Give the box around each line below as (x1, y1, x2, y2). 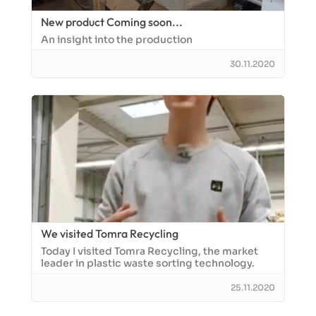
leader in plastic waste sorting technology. (41, 257, 255, 269)
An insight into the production (41, 33, 193, 46)
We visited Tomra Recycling (41, 226, 178, 241)
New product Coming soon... (41, 15, 183, 29)
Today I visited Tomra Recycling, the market (41, 245, 258, 257)
